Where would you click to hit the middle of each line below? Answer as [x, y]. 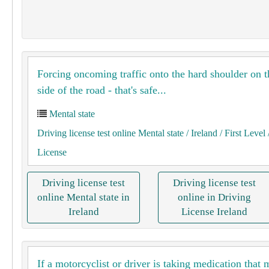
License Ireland [214, 212]
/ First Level [241, 133]
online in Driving [214, 197]
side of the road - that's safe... [102, 90]
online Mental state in [83, 197]
